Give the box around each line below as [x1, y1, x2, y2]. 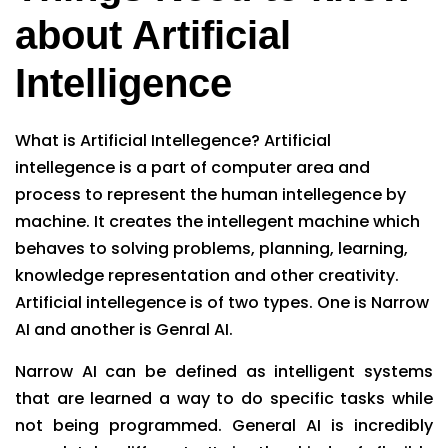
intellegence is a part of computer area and [15, 155, 370, 179]
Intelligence [15, 60, 232, 105]
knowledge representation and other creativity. [15, 263, 399, 287]
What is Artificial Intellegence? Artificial [15, 128, 331, 152]
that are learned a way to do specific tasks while [15, 386, 433, 410]
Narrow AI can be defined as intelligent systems [15, 359, 433, 383]
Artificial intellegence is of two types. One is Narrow [15, 290, 429, 314]
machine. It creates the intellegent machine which [15, 209, 420, 233]
